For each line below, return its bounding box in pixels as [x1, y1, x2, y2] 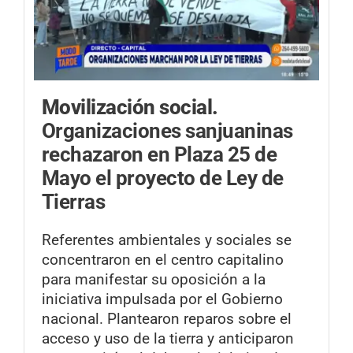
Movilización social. [42, 95, 218, 119]
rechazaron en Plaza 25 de [42, 142, 277, 166]
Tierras [42, 189, 106, 214]
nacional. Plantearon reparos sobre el [42, 309, 292, 328]
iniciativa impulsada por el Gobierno [42, 289, 283, 308]
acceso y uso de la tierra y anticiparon [42, 329, 294, 347]
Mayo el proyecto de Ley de [42, 165, 284, 190]
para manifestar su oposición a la [42, 269, 266, 288]
